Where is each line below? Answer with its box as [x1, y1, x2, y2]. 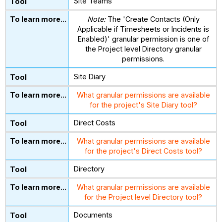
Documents [74, 211, 113, 220]
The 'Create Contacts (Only [105, 15, 200, 24]
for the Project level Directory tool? [84, 193, 203, 202]
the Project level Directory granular [85, 45, 202, 54]
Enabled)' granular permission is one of [77, 35, 209, 44]
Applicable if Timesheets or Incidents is [77, 25, 210, 34]
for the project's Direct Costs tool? [84, 147, 202, 156]
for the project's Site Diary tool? [89, 101, 197, 110]
